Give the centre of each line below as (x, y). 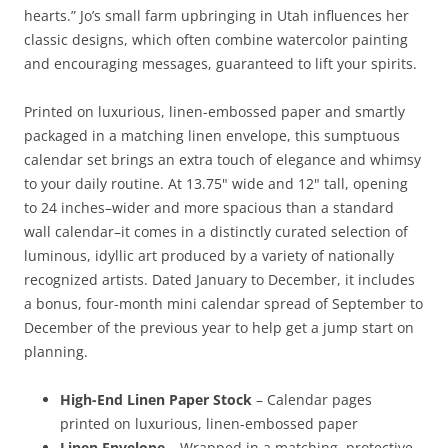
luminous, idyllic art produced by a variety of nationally (209, 256)
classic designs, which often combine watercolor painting (216, 40)
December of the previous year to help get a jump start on (219, 328)
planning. (56, 352)
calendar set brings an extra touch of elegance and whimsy (222, 160)
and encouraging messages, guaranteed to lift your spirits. (220, 64)
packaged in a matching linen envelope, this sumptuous (212, 136)
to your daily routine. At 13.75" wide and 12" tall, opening (216, 184)
